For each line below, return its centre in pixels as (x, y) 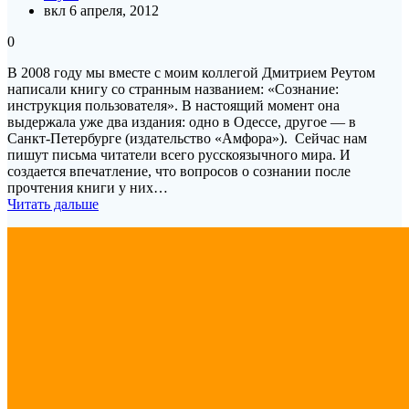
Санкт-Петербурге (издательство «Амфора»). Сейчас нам (187, 138)
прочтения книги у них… (88, 187)
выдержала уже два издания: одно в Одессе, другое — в (182, 121)
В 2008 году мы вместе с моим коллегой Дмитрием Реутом (191, 72)
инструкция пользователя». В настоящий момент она (173, 105)
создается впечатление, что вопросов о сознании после (179, 171)
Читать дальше (53, 204)
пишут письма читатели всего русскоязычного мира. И (179, 154)
